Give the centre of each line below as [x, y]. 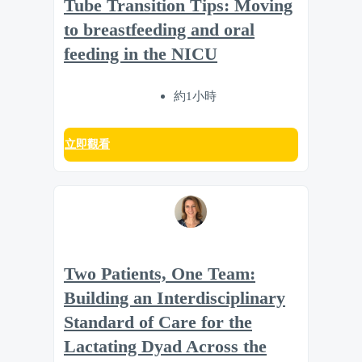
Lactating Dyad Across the [165, 347]
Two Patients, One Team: [160, 274]
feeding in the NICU [141, 54]
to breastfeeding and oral [159, 29]
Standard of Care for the [158, 323]
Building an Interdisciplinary [175, 299]
